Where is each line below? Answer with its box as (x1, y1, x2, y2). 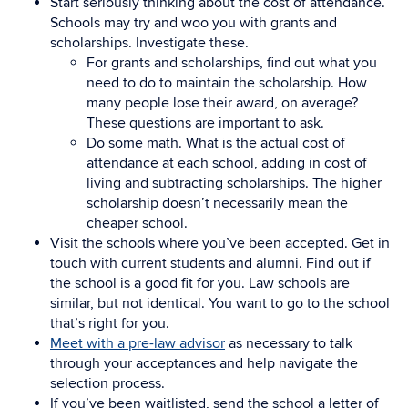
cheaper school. (87, 214, 188, 232)
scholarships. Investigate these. (50, 34, 249, 52)
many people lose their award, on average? (87, 94, 358, 112)
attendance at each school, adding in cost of (87, 154, 367, 172)
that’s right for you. (50, 314, 169, 332)
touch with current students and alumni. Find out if (50, 254, 371, 272)
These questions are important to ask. (87, 114, 324, 132)
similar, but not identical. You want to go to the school (50, 294, 390, 312)
